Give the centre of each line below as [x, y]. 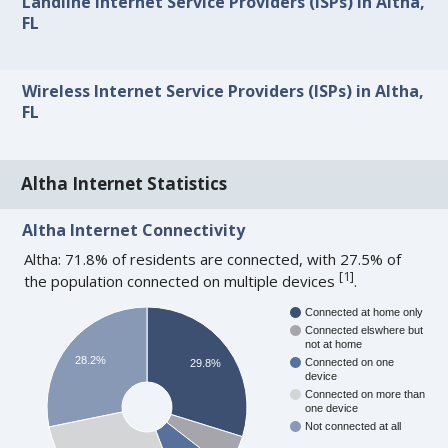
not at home [334, 344]
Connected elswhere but [364, 330]
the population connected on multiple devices [182, 280]
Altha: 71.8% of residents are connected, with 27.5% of [213, 258]
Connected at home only [364, 312]
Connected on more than [365, 394]
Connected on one [350, 362]
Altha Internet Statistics [124, 184]
